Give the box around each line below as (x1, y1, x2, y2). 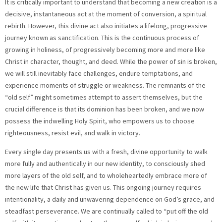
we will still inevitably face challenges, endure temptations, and (5, 68, 193, 78)
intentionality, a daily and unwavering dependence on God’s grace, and (5, 195, 215, 204)
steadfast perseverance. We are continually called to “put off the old (5, 207, 208, 216)
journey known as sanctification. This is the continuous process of (5, 33, 199, 42)
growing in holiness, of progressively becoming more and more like (5, 45, 205, 54)
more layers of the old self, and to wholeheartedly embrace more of (5, 171, 207, 180)
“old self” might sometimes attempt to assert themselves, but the (5, 92, 203, 102)
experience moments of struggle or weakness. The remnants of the (5, 80, 206, 90)
